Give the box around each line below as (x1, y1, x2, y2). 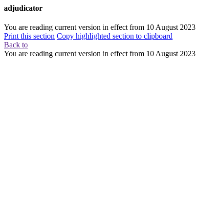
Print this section (4, 32, 55, 41)
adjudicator (4, 4, 43, 12)
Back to (4, 41, 28, 49)
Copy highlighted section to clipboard (57, 32, 173, 41)
